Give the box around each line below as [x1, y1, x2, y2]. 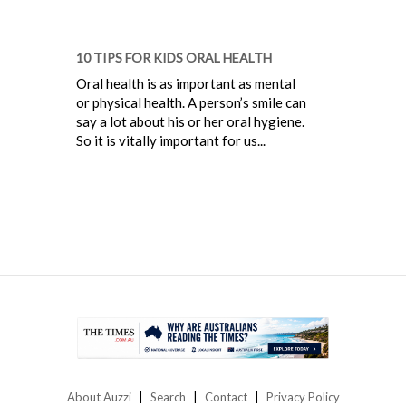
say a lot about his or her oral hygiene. [76, 112, 304, 130]
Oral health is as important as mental [76, 74, 295, 92]
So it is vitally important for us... [76, 131, 266, 149]
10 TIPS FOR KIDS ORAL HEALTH [76, 49, 272, 65]
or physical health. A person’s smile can [76, 93, 306, 111]
